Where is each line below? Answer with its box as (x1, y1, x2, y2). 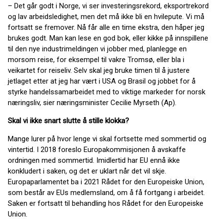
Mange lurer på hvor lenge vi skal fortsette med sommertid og (8, 134, 206, 143)
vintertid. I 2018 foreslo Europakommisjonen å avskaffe (8, 145, 186, 154)
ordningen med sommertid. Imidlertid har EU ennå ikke (8, 156, 180, 165)
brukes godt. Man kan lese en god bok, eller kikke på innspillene (8, 34, 208, 43)
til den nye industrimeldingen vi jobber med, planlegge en (8, 44, 187, 53)
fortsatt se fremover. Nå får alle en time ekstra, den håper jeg (8, 23, 204, 32)
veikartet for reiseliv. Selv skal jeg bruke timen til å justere (8, 66, 190, 75)
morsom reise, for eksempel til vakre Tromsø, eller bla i (8, 55, 184, 64)
